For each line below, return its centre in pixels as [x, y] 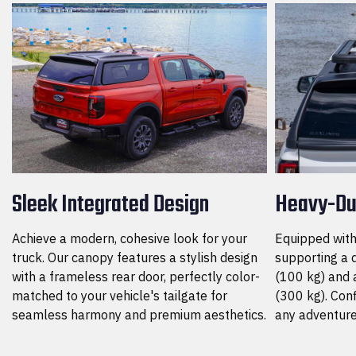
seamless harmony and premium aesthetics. [139, 314]
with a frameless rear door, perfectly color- [136, 276]
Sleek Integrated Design [110, 205]
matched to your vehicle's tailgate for [120, 295]
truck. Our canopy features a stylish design [135, 257]
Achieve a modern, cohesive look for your [130, 238]
